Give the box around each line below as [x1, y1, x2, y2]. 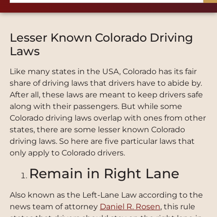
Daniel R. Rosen [100, 202, 160, 212]
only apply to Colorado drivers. [10, 148, 125, 157]
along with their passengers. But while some [10, 102, 182, 111]
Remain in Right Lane [29, 165, 179, 182]
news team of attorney [10, 202, 100, 212]
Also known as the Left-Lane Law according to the [10, 190, 203, 200]
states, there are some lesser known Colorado [10, 125, 185, 134]
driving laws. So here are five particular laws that [10, 137, 195, 146]
